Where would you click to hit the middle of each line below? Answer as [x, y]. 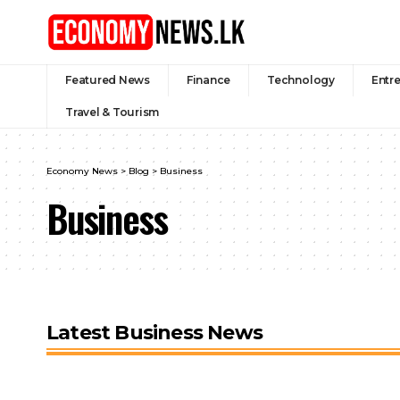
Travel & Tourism [112, 112]
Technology [301, 79]
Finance [208, 79]
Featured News [108, 79]
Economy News [82, 171]
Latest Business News [155, 332]
